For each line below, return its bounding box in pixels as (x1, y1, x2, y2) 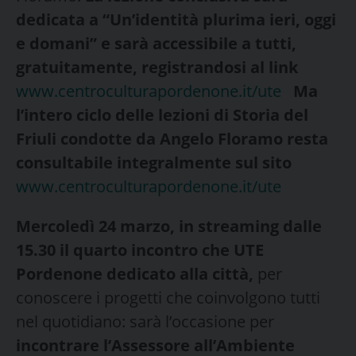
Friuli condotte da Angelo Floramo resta (16, 127, 328, 149)
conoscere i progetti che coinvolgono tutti (16, 286, 320, 308)
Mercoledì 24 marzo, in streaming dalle (16, 215, 322, 237)
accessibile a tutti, (149, 32, 296, 54)
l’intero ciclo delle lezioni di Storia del (16, 103, 308, 126)
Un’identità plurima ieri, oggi (110, 8, 336, 30)
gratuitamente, (16, 56, 137, 78)
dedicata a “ (16, 8, 110, 30)
